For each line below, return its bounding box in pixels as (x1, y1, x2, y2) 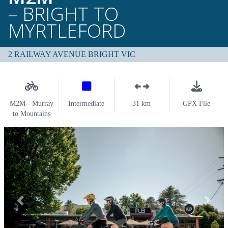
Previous (19, 200, 48, 209)
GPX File (183, 99, 211, 107)
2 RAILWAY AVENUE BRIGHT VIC (8, 49, 135, 59)
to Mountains (12, 109, 50, 118)
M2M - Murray (9, 99, 53, 107)
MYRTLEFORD (8, 17, 131, 43)
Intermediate (68, 99, 105, 107)
